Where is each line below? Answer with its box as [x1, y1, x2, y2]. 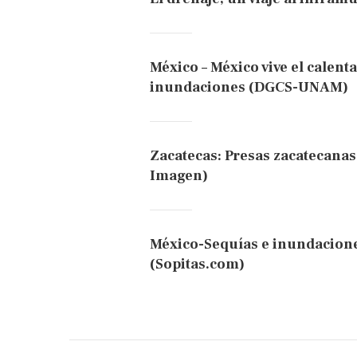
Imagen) [150, 166, 208, 185]
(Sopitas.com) [150, 254, 245, 273]
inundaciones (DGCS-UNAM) [150, 77, 348, 96]
